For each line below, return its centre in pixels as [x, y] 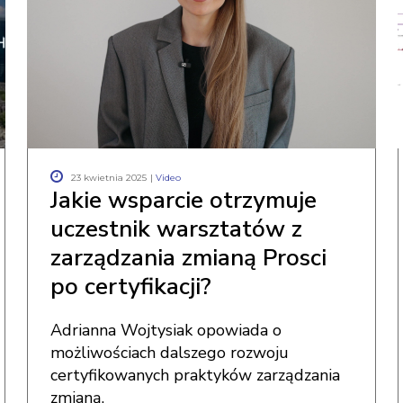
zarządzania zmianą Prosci [189, 258]
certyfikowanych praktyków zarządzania [196, 375]
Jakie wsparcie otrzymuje [184, 200]
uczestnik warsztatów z [177, 229]
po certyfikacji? [131, 287]
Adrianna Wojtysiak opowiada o [166, 330]
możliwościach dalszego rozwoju [170, 353]
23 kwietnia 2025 [109, 178]
